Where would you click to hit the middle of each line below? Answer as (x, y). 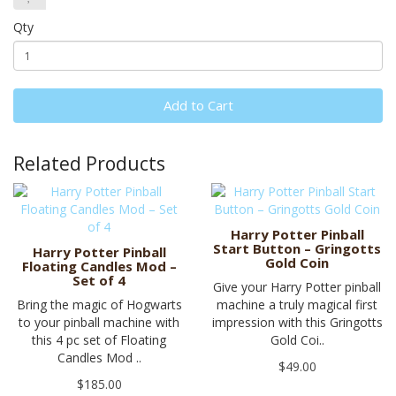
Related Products (89, 164)
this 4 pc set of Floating (99, 340)
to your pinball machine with (99, 323)
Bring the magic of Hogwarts (99, 305)
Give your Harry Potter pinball (297, 287)
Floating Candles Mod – (99, 267)
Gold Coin (297, 263)
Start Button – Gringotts (297, 249)
